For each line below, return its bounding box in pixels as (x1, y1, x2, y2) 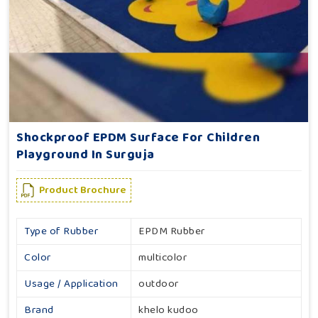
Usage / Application (24, 275, 119, 292)
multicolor (138, 248, 187, 266)
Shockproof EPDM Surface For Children (16, 127, 260, 148)
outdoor (138, 275, 179, 292)
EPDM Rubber (138, 222, 205, 240)
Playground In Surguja (16, 144, 155, 165)
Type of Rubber (24, 222, 98, 240)
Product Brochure (39, 181, 126, 199)
